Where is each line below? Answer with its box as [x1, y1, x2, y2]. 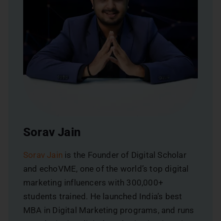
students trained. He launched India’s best [23, 191, 183, 201]
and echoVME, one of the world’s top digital [23, 163, 189, 174]
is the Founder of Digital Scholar [63, 149, 186, 160]
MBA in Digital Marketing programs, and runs [23, 205, 194, 215]
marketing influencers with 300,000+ [23, 177, 163, 187]
